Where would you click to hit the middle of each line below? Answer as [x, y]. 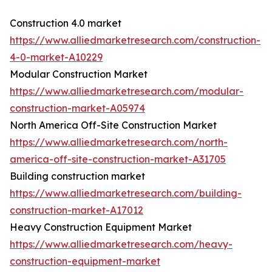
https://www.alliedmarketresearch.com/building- [126, 193]
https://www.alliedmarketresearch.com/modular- [127, 91]
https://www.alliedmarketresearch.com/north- [119, 142]
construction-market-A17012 [76, 210]
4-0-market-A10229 [56, 57]
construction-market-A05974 [77, 108]
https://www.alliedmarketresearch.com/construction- [135, 40]
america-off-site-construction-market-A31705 [118, 159]
